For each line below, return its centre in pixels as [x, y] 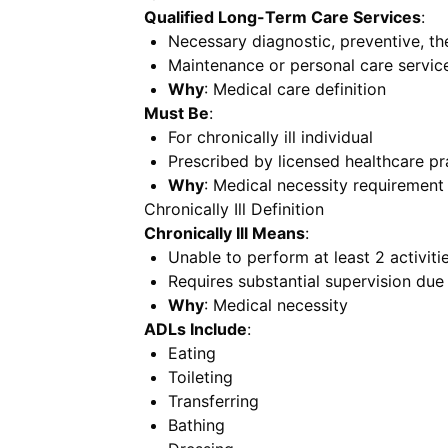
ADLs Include [195, 329]
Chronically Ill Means [224, 233]
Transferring [213, 401]
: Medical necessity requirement [324, 185]
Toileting [200, 377]
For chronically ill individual [270, 137]
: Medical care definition [295, 89]
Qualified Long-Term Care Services [282, 17]
